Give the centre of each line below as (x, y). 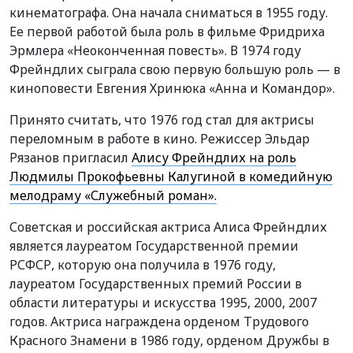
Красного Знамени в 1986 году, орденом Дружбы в (169, 340)
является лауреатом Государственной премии (154, 245)
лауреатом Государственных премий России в (156, 283)
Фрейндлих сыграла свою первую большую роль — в (175, 69)
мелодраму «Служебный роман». (113, 195)
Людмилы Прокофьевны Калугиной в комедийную (171, 176)
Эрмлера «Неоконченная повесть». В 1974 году (155, 50)
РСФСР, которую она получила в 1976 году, (143, 264)
